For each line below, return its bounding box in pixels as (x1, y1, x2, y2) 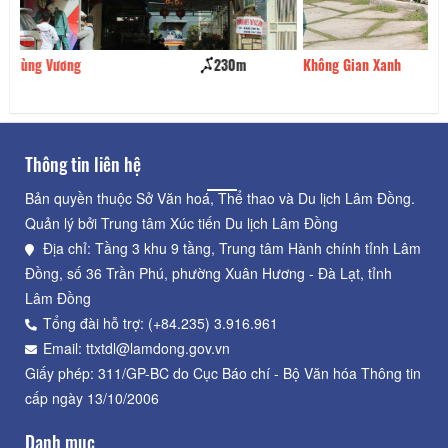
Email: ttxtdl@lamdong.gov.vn (43, 338, 230, 359)
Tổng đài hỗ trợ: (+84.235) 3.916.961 (43, 313, 278, 334)
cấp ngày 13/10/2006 (25, 388, 159, 409)
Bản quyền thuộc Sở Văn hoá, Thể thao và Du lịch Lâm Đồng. (25, 188, 415, 209)
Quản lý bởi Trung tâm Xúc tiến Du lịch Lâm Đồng (25, 213, 338, 234)
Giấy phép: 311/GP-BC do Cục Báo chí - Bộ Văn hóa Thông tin (25, 363, 421, 384)
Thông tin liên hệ (25, 151, 141, 178)
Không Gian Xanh (39, 54, 138, 76)
